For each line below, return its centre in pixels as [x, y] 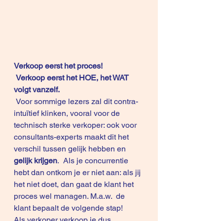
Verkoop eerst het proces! [58, 66]
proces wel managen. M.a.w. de [70, 196]
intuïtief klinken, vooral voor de [68, 113]
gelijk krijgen [36, 161]
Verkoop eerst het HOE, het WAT [73, 78]
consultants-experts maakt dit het [72, 137]
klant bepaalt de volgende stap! [68, 208]
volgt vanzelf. [37, 90]
